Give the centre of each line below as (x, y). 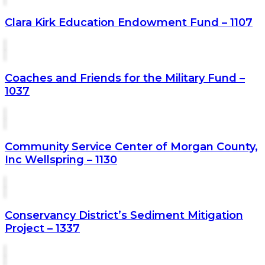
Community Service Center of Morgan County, (131, 146)
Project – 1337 (42, 228)
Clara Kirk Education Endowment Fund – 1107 (129, 22)
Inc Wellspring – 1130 (61, 159)
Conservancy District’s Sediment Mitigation (124, 215)
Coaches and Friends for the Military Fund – (125, 78)
